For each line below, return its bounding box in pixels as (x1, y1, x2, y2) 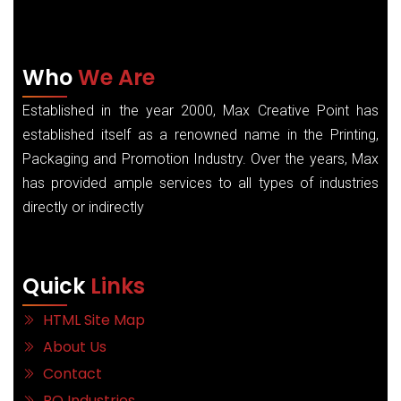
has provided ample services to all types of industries (22, 175, 379, 192)
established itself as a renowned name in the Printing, (22, 126, 379, 143)
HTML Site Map (39, 310, 145, 330)
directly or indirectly (22, 199, 144, 216)
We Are (78, 63, 155, 92)
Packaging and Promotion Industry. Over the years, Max (22, 150, 379, 167)
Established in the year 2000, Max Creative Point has (22, 102, 379, 119)
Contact (39, 363, 102, 384)
